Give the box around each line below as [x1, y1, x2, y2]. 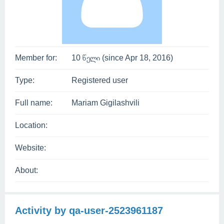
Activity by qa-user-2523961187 [15, 205, 163, 216]
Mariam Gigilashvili [71, 98, 139, 107]
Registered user [71, 76, 128, 84]
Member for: [15, 53, 57, 62]
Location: [15, 121, 47, 129]
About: [15, 166, 38, 174]
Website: [15, 143, 46, 152]
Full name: [15, 98, 52, 107]
